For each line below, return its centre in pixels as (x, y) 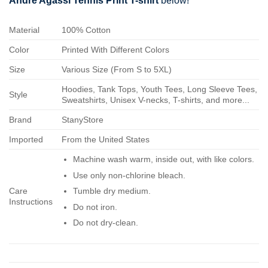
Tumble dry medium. (112, 191)
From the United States (106, 139)
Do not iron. (95, 207)
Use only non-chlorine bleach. (129, 175)
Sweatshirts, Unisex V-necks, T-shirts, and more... (156, 100)
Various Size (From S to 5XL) (117, 69)
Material (24, 30)
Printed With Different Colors (116, 49)
